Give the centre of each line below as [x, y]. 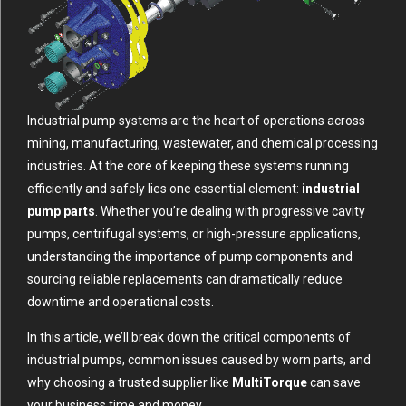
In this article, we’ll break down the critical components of [189, 338]
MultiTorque [270, 383]
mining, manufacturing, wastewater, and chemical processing [203, 144]
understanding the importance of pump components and [190, 257]
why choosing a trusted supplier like [130, 383]
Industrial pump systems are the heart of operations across [196, 121]
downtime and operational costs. [121, 302]
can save [334, 383]
